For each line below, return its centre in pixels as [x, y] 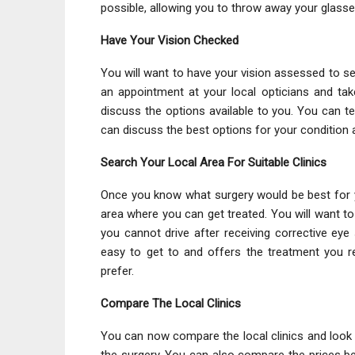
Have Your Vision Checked [170, 40]
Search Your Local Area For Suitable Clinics [214, 162]
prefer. [117, 271]
